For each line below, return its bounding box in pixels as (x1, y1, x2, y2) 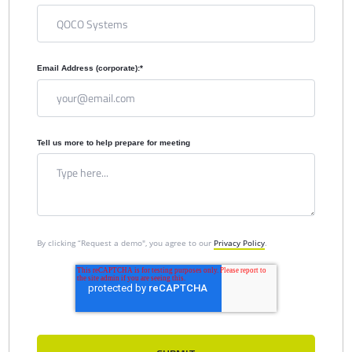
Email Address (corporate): (37, 64, 141, 73)
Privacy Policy (214, 236, 266, 248)
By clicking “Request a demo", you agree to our (37, 236, 214, 248)
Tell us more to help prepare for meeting (37, 137, 191, 147)
